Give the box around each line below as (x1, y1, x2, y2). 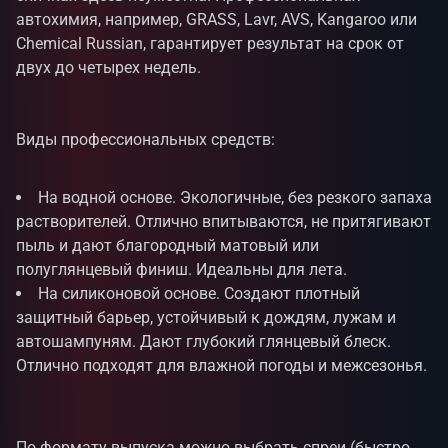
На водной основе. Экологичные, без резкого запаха (38, 188, 432, 207)
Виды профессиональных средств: (16, 130, 275, 149)
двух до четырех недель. (16, 58, 201, 77)
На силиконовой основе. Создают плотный (38, 284, 360, 303)
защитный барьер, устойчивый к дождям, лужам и (16, 308, 396, 327)
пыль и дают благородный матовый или (16, 236, 319, 255)
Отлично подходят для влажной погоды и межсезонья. (16, 356, 427, 375)
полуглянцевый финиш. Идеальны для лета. (16, 260, 347, 279)
